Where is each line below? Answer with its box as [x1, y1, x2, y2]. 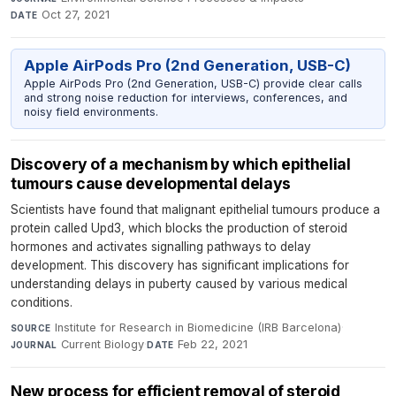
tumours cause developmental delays [11, 173, 292, 193]
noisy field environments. [23, 104, 158, 118]
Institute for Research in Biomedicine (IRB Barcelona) [54, 320, 341, 334]
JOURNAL [11, 339, 57, 350]
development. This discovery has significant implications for [11, 257, 349, 272]
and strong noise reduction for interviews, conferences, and [23, 90, 347, 104]
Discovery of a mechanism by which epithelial [11, 154, 351, 173]
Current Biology [61, 337, 145, 351]
